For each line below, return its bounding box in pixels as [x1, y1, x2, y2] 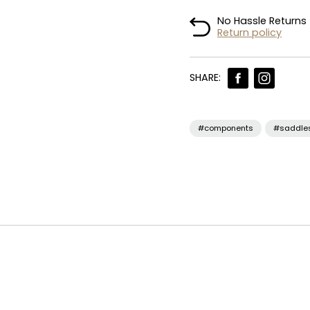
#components [198, 122, 253, 134]
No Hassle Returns [217, 14, 307, 28]
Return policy [217, 26, 282, 40]
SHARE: [190, 71, 221, 85]
